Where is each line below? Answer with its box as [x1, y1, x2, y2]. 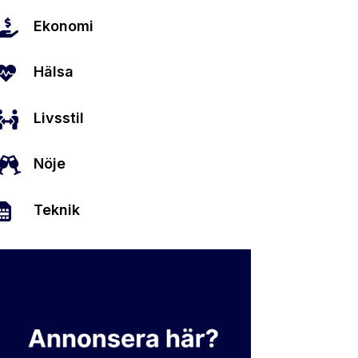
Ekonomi [34, 17, 94, 34]
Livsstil [34, 109, 85, 126]
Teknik [34, 201, 81, 218]
